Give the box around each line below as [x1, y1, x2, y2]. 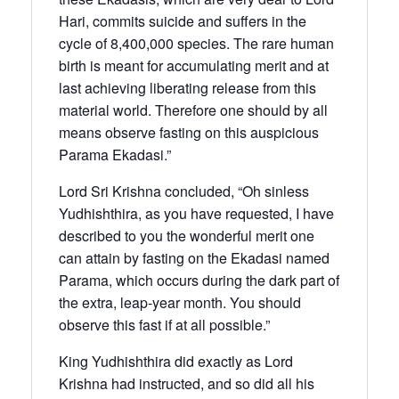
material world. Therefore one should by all [59, 99, 328, 120]
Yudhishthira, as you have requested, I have [59, 202, 334, 224]
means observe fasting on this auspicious [59, 121, 319, 142]
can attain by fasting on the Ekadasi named [59, 247, 330, 268]
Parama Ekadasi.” [59, 143, 171, 165]
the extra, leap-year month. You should [59, 291, 301, 313]
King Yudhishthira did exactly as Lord [59, 350, 293, 371]
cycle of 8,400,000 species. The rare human [59, 32, 334, 53]
